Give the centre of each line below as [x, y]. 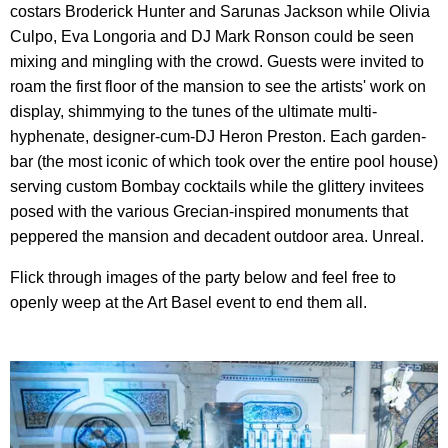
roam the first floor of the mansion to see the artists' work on [218, 86]
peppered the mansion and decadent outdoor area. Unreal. [217, 236]
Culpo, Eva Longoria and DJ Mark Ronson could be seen [212, 36]
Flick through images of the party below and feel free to [203, 277]
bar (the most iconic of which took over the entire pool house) [224, 161]
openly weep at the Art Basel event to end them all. [188, 302]
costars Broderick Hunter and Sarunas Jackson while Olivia [220, 11]
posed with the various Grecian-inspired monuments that [209, 211]
